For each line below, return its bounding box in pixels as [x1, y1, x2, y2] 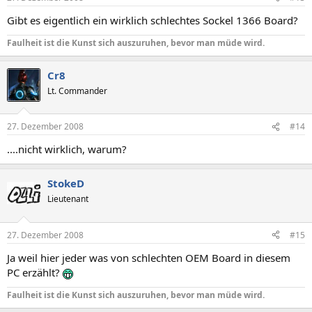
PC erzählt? [7, 265, 63, 279]
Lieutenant [47, 193, 88, 205]
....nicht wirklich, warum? [7, 142, 127, 156]
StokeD [47, 176, 84, 190]
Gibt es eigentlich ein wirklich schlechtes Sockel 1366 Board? [7, 13, 298, 27]
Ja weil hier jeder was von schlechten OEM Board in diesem [7, 250, 290, 265]
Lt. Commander [47, 84, 107, 97]
